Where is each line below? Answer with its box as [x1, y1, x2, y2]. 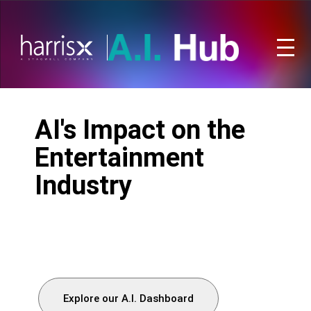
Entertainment [35, 142, 204, 173]
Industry [35, 170, 132, 201]
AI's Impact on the [35, 115, 245, 145]
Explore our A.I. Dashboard [63, 292, 194, 305]
